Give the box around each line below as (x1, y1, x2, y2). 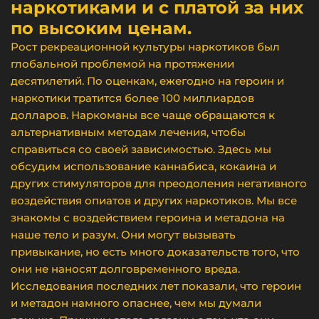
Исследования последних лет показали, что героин (11, 279, 301, 293)
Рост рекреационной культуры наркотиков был (11, 40, 280, 53)
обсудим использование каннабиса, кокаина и (11, 159, 276, 173)
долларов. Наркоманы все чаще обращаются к (11, 108, 275, 122)
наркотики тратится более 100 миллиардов (11, 91, 254, 105)
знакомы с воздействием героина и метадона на (11, 211, 285, 224)
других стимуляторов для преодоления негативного (11, 177, 307, 190)
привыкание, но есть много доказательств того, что (11, 245, 300, 258)
